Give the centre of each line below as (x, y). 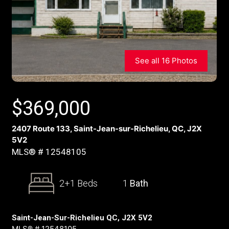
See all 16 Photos (166, 61)
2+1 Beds (78, 183)
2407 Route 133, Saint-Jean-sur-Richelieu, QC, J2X (107, 129)
